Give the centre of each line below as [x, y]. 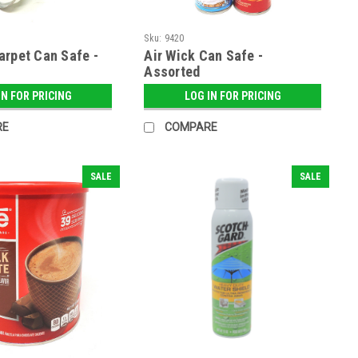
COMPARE [191, 127]
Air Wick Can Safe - [204, 55]
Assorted [172, 71]
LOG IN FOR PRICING [233, 95]
